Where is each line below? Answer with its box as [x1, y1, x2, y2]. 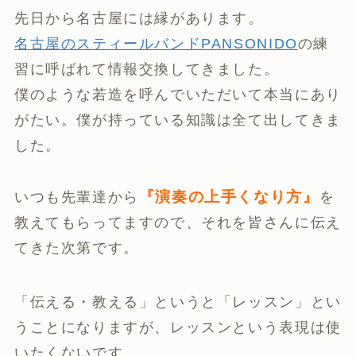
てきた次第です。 [14, 240, 139, 257]
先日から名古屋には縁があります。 [14, 10, 264, 27]
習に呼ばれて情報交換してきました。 [14, 61, 280, 78]
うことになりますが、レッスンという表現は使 [14, 319, 342, 336]
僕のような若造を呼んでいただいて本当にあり [14, 87, 342, 103]
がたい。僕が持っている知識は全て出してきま [14, 112, 342, 129]
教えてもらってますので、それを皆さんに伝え [14, 215, 342, 231]
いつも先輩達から [14, 189, 139, 206]
